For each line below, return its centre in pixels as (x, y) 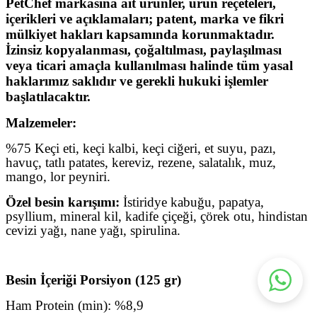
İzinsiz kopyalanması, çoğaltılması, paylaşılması (144, 50)
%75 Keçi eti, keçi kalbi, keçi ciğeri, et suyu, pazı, (141, 148)
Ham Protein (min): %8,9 (75, 305)
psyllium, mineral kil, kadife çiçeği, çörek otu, (130, 216)
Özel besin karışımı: (63, 202)
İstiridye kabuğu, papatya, (192, 202)
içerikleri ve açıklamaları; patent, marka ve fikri (145, 18)
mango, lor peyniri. (58, 176)
